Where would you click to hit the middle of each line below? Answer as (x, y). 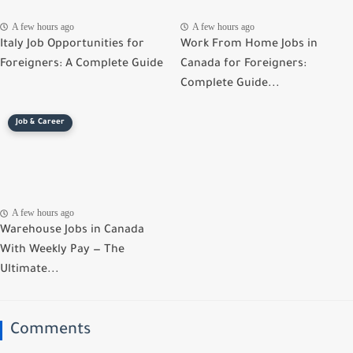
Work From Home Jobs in (249, 45)
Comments (50, 331)
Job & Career (40, 122)
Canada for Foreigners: (243, 64)
